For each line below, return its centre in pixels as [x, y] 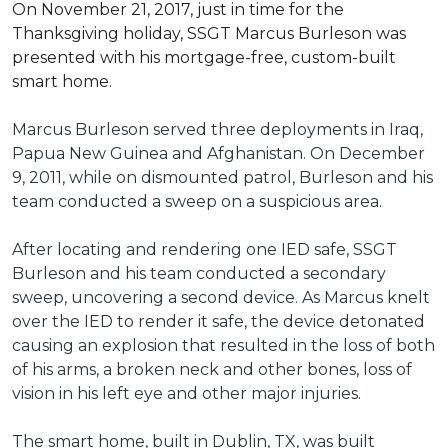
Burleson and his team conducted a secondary [199, 273]
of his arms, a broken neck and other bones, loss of [212, 369]
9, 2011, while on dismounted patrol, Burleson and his [222, 177]
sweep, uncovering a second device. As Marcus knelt [221, 297]
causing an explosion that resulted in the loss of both [223, 345]
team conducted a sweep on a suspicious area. [197, 201]
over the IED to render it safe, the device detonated [218, 321]
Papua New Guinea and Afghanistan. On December [218, 153]
